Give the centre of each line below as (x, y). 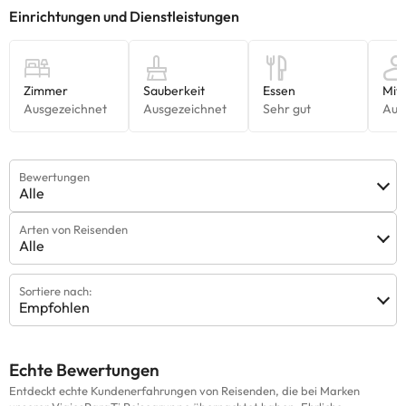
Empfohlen (54, 307)
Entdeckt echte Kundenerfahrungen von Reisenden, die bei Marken (184, 391)
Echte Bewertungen (84, 370)
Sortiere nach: (56, 291)
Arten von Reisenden (73, 229)
